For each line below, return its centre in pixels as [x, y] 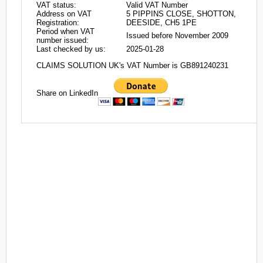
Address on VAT [64, 14]
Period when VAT [65, 31]
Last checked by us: [71, 49]
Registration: [58, 23]
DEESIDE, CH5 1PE [161, 23]
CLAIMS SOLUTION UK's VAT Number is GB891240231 [132, 66]
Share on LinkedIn [67, 93]
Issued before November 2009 [177, 36]
